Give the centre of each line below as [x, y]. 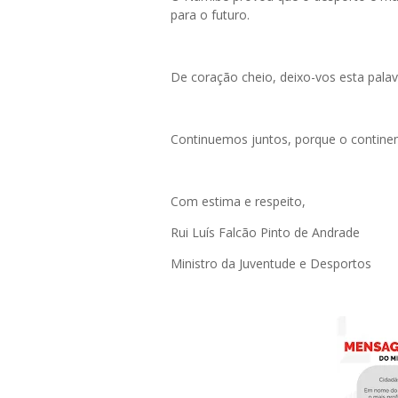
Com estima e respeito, [238, 202]
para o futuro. [210, 15]
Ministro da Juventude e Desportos [271, 264]
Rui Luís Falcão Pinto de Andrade [265, 233]
